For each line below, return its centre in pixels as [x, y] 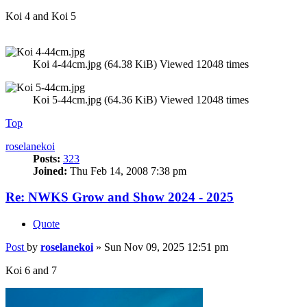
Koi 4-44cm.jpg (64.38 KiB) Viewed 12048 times [141, 64]
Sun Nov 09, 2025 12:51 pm [166, 247]
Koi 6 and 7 [31, 271]
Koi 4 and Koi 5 [41, 16]
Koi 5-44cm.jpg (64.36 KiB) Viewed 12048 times [141, 99]
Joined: [50, 171]
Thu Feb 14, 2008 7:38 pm [127, 171]
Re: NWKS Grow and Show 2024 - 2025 [120, 197]
